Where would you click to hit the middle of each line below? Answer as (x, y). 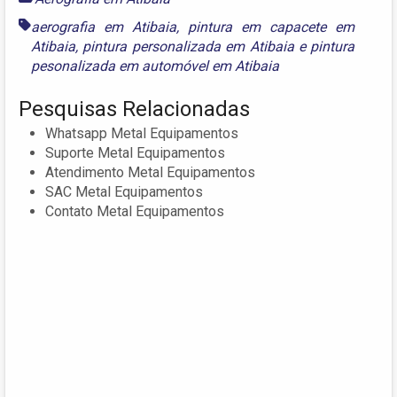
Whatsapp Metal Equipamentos (142, 134)
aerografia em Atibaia (104, 27)
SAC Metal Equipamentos (124, 192)
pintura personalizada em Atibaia (188, 47)
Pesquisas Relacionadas (134, 109)
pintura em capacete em (272, 27)
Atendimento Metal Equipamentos (150, 173)
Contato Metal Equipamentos (135, 212)
